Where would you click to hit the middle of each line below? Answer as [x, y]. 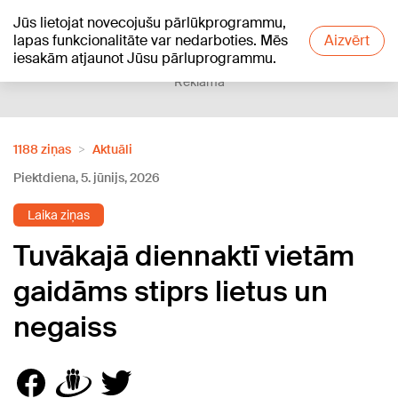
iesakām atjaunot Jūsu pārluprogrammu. [145, 58]
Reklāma [199, 82]
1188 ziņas [42, 149]
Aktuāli [112, 149]
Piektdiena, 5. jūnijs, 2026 [87, 178]
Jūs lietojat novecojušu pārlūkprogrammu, [150, 23]
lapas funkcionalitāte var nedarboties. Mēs [151, 40]
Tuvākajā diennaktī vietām [184, 256]
